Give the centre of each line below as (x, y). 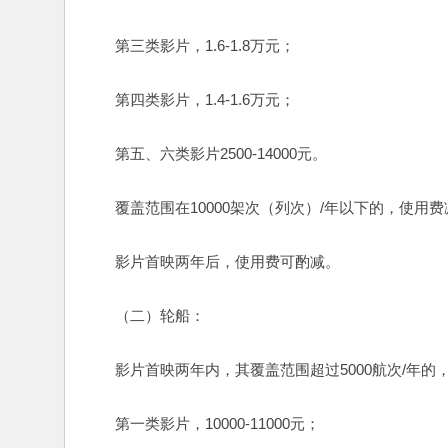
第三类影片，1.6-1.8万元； (190, 45)
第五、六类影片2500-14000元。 (206, 153)
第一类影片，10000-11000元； (202, 423)
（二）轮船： (145, 315)
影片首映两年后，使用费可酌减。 (212, 261)
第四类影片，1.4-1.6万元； (190, 99)
